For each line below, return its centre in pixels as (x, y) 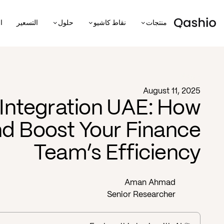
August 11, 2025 (172, 91)
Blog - (190, 76)
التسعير (27, 23)
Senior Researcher (141, 195)
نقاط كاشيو (110, 23)
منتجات (157, 23)
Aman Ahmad (150, 183)
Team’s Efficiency (117, 154)
